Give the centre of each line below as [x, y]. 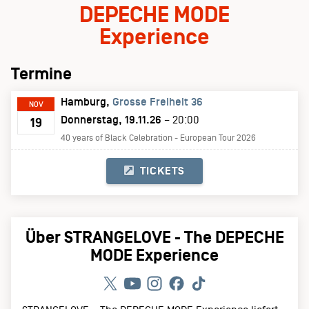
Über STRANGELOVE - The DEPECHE [154, 237]
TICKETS [162, 170]
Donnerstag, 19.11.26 [111, 120]
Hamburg [83, 102]
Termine [41, 74]
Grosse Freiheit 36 [158, 102]
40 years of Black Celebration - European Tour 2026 [158, 138]
